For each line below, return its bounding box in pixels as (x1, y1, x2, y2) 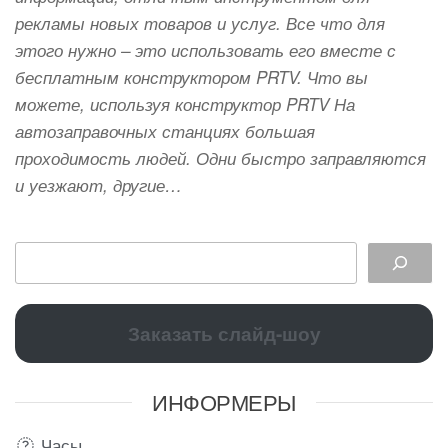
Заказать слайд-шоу (127, 319, 321, 348)
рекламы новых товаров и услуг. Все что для (15, 10, 385, 35)
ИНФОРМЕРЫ (151, 386, 297, 418)
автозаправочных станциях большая (15, 118, 315, 143)
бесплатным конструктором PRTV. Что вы (15, 64, 368, 89)
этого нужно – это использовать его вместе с (15, 37, 396, 62)
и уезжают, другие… (15, 172, 182, 197)
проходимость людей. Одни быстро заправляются (15, 145, 426, 170)
